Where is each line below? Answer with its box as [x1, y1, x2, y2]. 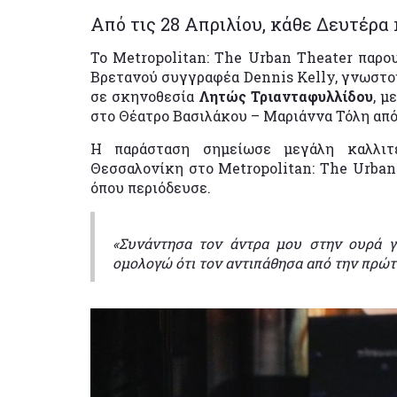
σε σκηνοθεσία [90, 86, 198, 105]
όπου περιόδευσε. [90, 177, 214, 197]
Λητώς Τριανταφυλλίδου [198, 86, 373, 105]
